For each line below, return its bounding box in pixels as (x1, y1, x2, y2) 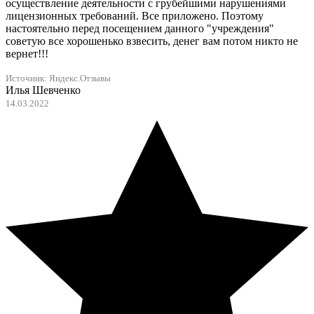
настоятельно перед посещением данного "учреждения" (6, 22, 274, 35)
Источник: (6, 74, 49, 84)
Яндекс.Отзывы (49, 74, 111, 84)
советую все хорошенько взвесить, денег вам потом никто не (6, 35, 298, 48)
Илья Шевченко (6, 84, 81, 97)
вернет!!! (6, 48, 48, 60)
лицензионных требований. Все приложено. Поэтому (6, 10, 264, 22)
